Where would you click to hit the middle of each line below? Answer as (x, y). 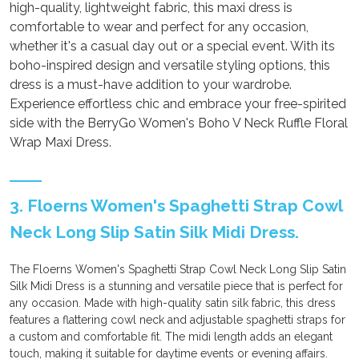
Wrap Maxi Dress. (61, 142)
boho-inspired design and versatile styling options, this (170, 65)
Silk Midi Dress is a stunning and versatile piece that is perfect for (176, 286)
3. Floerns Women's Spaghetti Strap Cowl (176, 206)
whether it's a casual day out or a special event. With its (172, 46)
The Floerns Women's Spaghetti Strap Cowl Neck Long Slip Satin (178, 269)
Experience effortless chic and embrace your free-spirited (178, 104)
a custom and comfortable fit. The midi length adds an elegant (171, 337)
